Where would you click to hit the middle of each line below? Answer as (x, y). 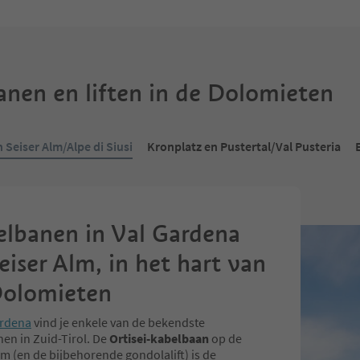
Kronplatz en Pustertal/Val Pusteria (244, 147)
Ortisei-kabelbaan (160, 339)
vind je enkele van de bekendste (118, 323)
